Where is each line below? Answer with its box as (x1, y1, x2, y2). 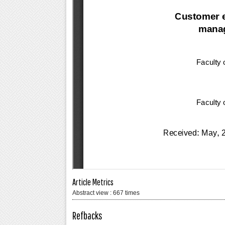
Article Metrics (72, 176, 114, 187)
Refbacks (72, 209, 102, 222)
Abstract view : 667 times (72, 189, 140, 197)
